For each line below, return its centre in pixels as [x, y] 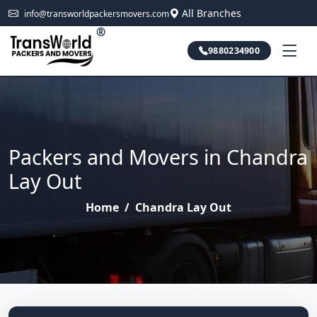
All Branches [212, 13]
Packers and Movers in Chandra [158, 157]
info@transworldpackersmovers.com [97, 14]
